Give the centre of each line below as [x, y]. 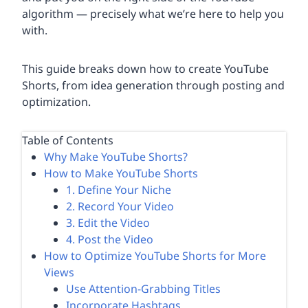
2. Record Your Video [120, 206]
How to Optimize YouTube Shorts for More [155, 255]
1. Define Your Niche [119, 189]
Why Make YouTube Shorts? [116, 156]
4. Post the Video [110, 239]
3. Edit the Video [108, 222]
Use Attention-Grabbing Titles [143, 288]
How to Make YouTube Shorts [121, 173]
